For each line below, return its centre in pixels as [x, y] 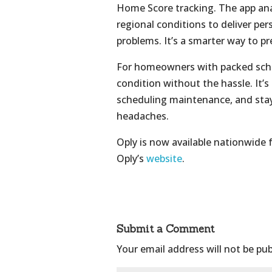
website [164, 158]
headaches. [143, 116]
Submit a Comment [165, 229]
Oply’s [131, 158]
